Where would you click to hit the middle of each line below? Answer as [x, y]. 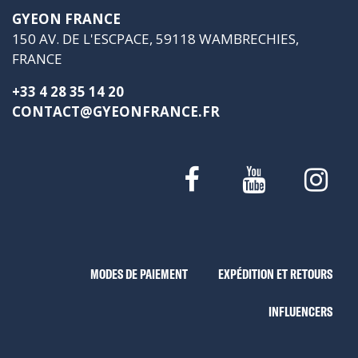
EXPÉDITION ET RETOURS [275, 274]
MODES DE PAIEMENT [139, 274]
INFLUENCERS [300, 312]
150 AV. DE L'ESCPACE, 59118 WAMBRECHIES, [155, 38]
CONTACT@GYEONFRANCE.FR [116, 111]
